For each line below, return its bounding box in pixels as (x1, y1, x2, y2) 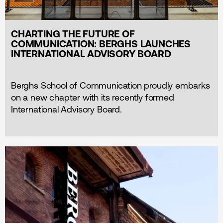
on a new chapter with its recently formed (11, 92, 174, 103)
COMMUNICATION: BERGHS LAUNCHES (11, 38, 191, 50)
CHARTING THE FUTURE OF (11, 28, 135, 40)
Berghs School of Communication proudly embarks (11, 80, 210, 91)
